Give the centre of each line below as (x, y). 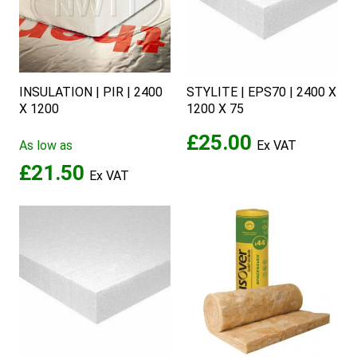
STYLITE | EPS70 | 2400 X (261, 92)
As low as (46, 145)
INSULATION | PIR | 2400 (91, 92)
